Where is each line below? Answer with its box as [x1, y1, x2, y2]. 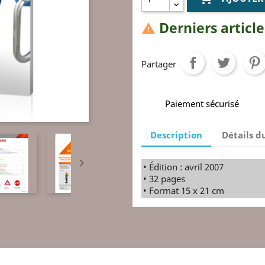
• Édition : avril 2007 [143, 160, 224, 173]
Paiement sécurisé [165, 97, 239, 109]
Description [150, 129, 202, 141]
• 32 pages [143, 172, 185, 185]
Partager [141, 57, 176, 70]
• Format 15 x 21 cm [143, 184, 224, 196]
